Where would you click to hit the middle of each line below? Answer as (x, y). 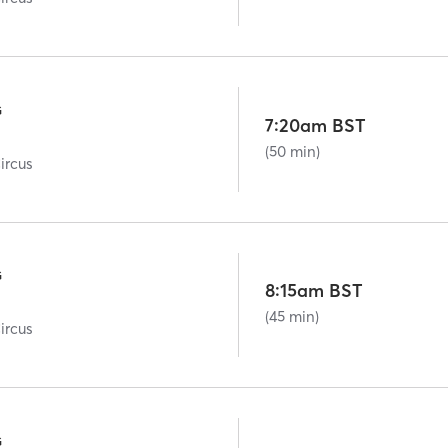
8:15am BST (314, 291)
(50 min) (293, 151)
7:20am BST (316, 125)
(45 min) (292, 317)
